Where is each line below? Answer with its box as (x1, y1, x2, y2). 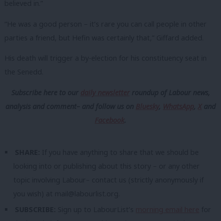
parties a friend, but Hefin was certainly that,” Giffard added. (4, 33, 204, 42)
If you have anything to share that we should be (40, 147, 199, 157)
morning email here (136, 205, 200, 215)
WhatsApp (163, 101, 194, 111)
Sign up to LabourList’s (58, 205, 136, 215)
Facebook (95, 115, 124, 125)
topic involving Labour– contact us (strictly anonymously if (13, 175, 204, 184)
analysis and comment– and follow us (5, 101, 126, 111)
